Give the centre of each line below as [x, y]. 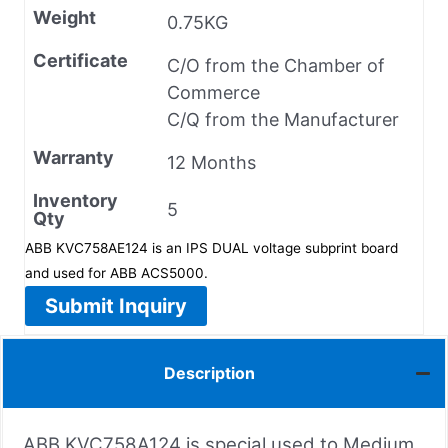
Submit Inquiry [116, 305]
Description [209, 373]
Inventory [75, 200]
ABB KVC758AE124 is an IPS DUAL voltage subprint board [211, 247]
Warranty [73, 157]
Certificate [80, 60]
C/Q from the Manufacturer [283, 119]
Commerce [213, 92]
